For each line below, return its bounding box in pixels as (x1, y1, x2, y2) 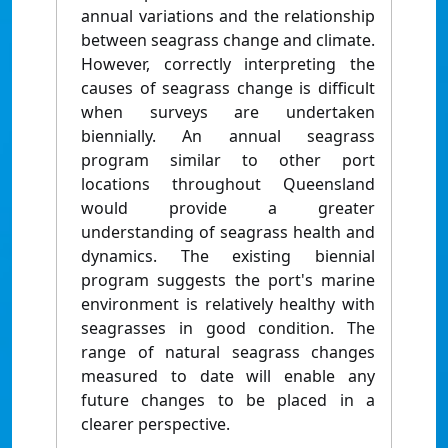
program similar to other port (81, 149, 375, 172)
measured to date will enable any (81, 365, 375, 388)
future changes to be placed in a (81, 389, 375, 412)
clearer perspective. (81, 413, 230, 436)
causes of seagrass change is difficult (81, 77, 375, 100)
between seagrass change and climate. (81, 29, 375, 52)
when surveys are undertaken (81, 101, 375, 124)
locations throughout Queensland (81, 173, 375, 196)
